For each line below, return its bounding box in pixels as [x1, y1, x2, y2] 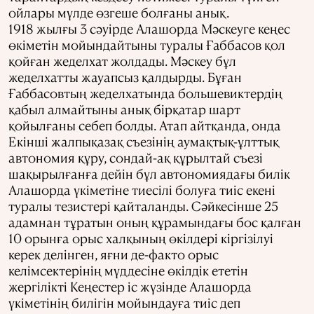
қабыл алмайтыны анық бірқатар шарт [8, 101, 240, 118]
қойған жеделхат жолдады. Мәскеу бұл [8, 53, 236, 69]
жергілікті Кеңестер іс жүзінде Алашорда [8, 278, 252, 295]
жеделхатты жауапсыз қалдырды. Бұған [8, 69, 242, 86]
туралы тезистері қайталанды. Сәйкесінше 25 [8, 198, 278, 214]
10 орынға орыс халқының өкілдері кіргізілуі [8, 230, 273, 247]
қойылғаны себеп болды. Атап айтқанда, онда [8, 117, 281, 134]
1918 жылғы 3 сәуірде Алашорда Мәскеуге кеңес [8, 20, 290, 37]
